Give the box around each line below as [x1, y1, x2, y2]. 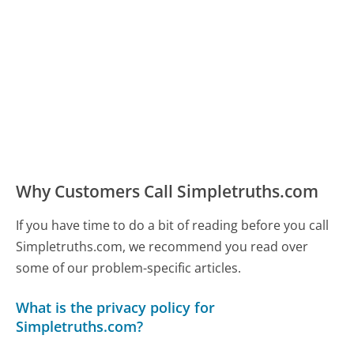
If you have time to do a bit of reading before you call [16, 217, 330, 235]
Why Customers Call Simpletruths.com [16, 180, 319, 203]
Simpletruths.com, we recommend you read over [16, 238, 309, 256]
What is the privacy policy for [16, 297, 216, 317]
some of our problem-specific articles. [16, 259, 242, 277]
